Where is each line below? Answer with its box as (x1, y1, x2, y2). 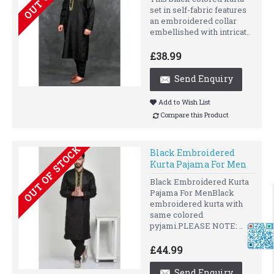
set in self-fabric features (150, 4, 246, 16)
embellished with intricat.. (150, 26, 250, 38)
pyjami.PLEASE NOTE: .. (150, 220, 243, 231)
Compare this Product (160, 110, 229, 120)
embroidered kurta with (150, 198, 243, 209)
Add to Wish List (158, 97, 210, 106)
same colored (150, 209, 203, 220)
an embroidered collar (150, 15, 237, 27)
